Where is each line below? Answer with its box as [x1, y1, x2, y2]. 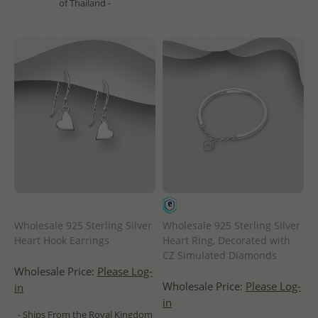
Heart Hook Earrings [14, 233, 109, 247]
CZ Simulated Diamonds [163, 248, 277, 262]
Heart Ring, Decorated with [163, 233, 290, 247]
